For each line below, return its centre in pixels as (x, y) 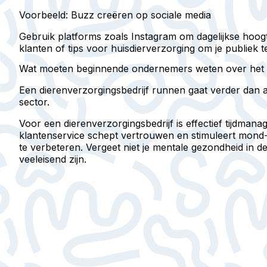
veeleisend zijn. (53, 159)
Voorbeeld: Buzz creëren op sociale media (115, 15)
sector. (34, 102)
